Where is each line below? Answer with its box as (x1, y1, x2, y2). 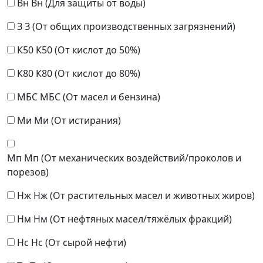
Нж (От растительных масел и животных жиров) (33, 189, 255, 203)
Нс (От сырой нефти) (31, 236, 126, 249)
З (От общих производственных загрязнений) (25, 20, 235, 33)
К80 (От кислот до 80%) (36, 67, 140, 80)
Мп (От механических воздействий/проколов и (24, 151, 241, 165)
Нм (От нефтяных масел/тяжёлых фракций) (33, 213, 232, 226)
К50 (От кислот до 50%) (36, 43, 140, 57)
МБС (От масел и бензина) (40, 90, 160, 104)
